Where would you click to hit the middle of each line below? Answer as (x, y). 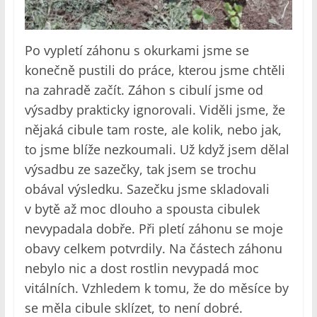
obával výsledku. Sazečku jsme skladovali (147, 189)
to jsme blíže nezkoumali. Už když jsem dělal (157, 150)
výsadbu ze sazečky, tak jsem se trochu (140, 169)
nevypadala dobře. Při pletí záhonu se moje (154, 229)
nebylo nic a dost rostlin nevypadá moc (142, 269)
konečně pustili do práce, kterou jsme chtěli (155, 70)
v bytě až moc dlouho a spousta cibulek (142, 209)
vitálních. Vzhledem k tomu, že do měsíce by (156, 288)
